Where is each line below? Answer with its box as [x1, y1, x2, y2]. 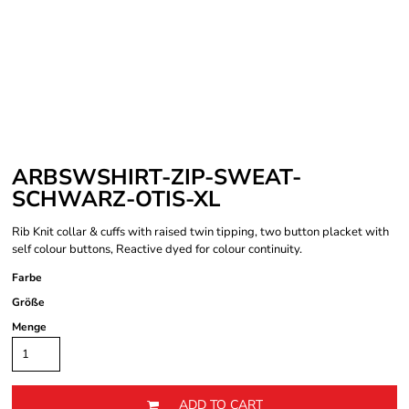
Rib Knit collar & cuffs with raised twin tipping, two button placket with [12, 224, 389, 240]
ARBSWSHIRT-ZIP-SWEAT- [12, 163, 301, 192]
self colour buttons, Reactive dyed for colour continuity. [12, 241, 302, 257]
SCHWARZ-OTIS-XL [12, 184, 220, 214]
